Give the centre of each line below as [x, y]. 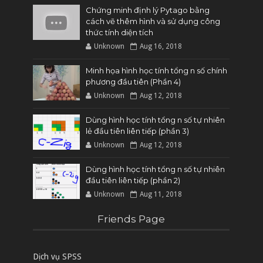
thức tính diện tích [120, 32]
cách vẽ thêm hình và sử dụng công [153, 21]
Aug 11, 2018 [161, 194]
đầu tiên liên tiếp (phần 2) [133, 180]
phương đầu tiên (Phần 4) [134, 81]
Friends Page [131, 219]
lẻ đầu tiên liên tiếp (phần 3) [138, 131]
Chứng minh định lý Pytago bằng [148, 10]
